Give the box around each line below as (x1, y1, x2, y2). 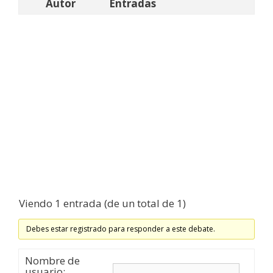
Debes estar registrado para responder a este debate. (26, 224, 216, 235)
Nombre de (25, 253, 80, 268)
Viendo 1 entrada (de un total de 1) (19, 196, 186, 211)
